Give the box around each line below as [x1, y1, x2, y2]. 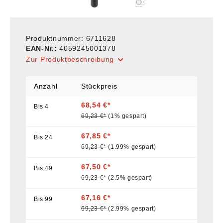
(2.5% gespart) [108, 174, 152, 182]
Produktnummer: [26, 34, 86, 42]
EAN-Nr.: [26, 44, 60, 52]
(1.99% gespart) [108, 143, 156, 151]
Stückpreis [81, 82, 117, 90]
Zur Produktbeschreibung [26, 55, 114, 63]
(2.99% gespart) [108, 205, 156, 213]
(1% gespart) [108, 112, 147, 120]
